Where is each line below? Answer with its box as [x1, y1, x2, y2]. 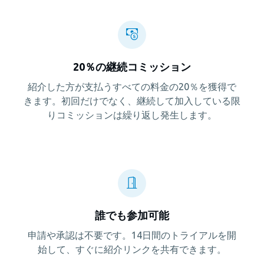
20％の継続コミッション [73, 60, 191, 72]
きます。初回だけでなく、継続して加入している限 [24, 95, 240, 106]
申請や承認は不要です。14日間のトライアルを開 [28, 229, 236, 240]
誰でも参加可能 [95, 209, 169, 221]
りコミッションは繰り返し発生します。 [47, 109, 217, 120]
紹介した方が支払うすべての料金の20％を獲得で [28, 81, 236, 92]
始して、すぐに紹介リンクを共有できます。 [38, 243, 226, 255]
